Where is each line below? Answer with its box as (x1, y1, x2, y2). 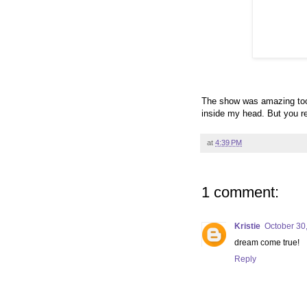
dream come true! (234, 237, 299, 247)
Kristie (234, 221, 260, 231)
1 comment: (201, 183, 279, 201)
